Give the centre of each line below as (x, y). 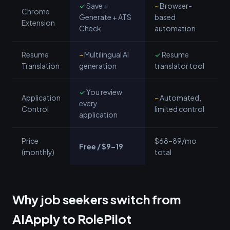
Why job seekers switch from (97, 199)
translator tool (179, 66)
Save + (97, 6)
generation (98, 66)
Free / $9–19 (101, 146)
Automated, (180, 98)
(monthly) (38, 152)
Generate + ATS (105, 17)
